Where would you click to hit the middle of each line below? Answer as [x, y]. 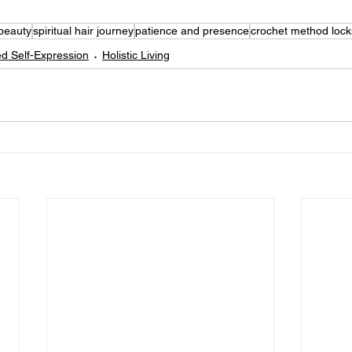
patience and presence [192, 31]
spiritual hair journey [83, 31]
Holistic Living [136, 55]
